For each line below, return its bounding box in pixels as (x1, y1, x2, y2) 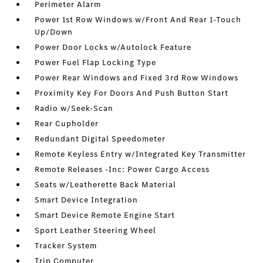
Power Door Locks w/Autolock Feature (35, 42, 192, 53)
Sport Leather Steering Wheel (35, 225, 157, 237)
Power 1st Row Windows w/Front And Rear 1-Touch (35, 14, 242, 26)
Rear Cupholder (35, 118, 99, 130)
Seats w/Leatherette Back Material (35, 179, 177, 191)
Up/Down (35, 26, 73, 38)
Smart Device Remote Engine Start (35, 210, 176, 221)
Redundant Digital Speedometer (35, 133, 166, 145)
